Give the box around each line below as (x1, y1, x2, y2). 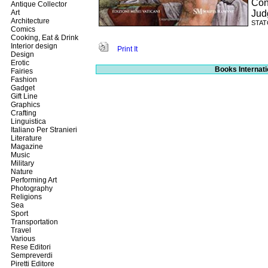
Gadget (9, 84, 35, 92)
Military (9, 159, 34, 167)
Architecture (9, 17, 50, 25)
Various (9, 234, 35, 243)
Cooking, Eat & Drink (9, 33, 78, 42)
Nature (9, 167, 33, 176)
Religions (9, 193, 42, 201)
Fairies (9, 67, 33, 75)
